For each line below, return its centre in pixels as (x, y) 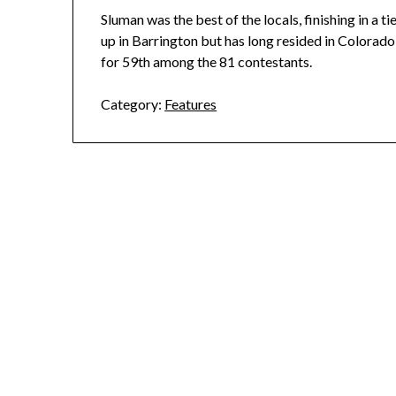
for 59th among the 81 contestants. (207, 62)
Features (191, 104)
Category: (132, 104)
